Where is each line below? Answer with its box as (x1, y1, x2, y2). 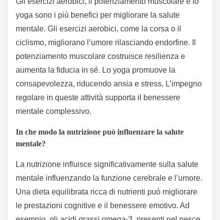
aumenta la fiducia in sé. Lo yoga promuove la (16, 65, 175, 74)
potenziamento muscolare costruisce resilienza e (16, 52, 185, 60)
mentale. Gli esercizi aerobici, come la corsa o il (16, 24, 181, 33)
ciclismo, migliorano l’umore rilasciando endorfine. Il (16, 38, 196, 47)
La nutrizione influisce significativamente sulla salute (16, 160, 198, 168)
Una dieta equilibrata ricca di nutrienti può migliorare (16, 187, 197, 196)
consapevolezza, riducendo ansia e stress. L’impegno (16, 79, 202, 88)
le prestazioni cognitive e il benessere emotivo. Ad (16, 201, 190, 210)
